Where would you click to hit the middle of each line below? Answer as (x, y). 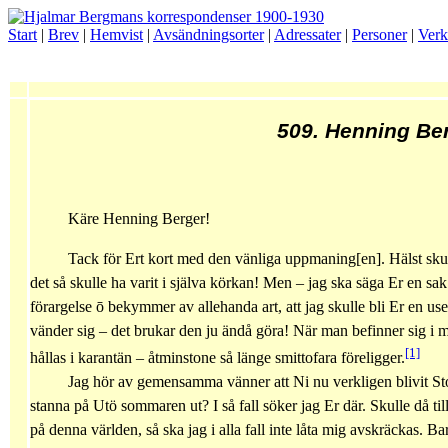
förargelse (63, 306)
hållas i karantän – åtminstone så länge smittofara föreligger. (217, 358)
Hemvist (116, 34)
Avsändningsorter (208, 34)
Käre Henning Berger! (138, 218)
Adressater (307, 34)
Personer (379, 34)
